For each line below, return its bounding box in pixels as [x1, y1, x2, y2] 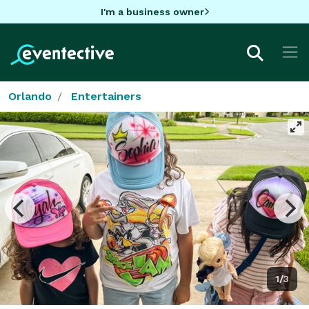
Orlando [8, 89, 52, 103]
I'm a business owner [100, 6, 204, 17]
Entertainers [71, 89, 141, 103]
